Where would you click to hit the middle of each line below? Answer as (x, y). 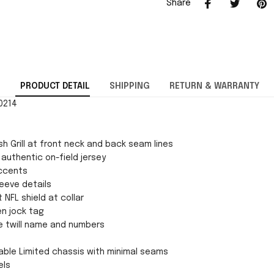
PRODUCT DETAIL (55, 87)
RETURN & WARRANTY (214, 87)
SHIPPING (129, 87)
